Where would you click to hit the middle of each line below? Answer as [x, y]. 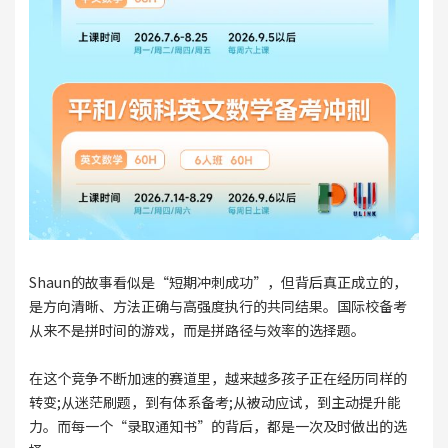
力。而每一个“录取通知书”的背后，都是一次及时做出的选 [217, 425]
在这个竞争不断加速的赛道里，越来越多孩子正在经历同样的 [217, 377]
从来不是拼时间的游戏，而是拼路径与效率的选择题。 [196, 329]
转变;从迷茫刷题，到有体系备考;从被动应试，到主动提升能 [214, 401]
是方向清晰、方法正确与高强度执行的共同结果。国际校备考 [217, 305]
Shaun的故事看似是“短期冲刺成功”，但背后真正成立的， [217, 281]
